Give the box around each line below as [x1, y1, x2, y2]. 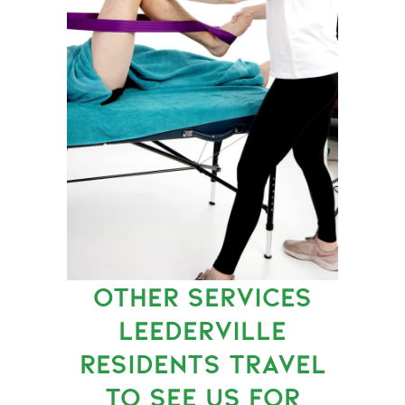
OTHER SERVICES [93, 280, 312, 313]
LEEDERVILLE [118, 314, 287, 346]
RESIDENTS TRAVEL [79, 347, 326, 380]
